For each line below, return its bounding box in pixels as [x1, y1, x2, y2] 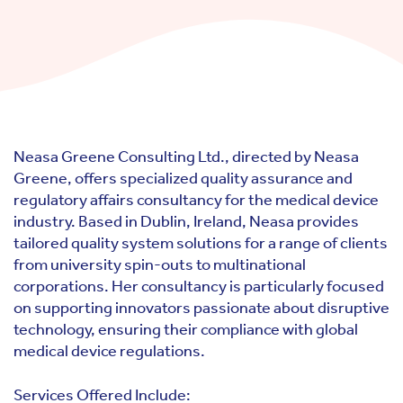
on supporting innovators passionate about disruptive [13, 298, 390, 318]
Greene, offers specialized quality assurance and [13, 168, 353, 188]
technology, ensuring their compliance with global [13, 319, 358, 339]
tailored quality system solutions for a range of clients [13, 233, 388, 253]
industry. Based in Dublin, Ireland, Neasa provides [13, 211, 359, 231]
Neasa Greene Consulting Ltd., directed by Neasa [13, 147, 359, 166]
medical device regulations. [13, 341, 205, 361]
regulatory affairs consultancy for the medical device [13, 190, 379, 210]
